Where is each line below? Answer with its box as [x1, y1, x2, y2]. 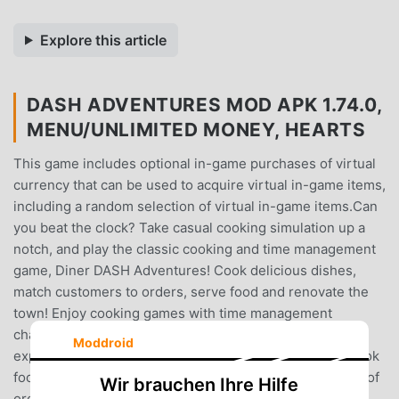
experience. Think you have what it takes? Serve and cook [13, 346, 379, 364]
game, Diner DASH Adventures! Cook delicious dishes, [13, 261, 356, 279]
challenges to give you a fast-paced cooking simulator [13, 325, 353, 343]
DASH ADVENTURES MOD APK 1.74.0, [27, 93, 383, 116]
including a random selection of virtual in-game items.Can [13, 197, 378, 215]
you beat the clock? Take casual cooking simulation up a [13, 218, 365, 236]
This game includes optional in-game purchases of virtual [13, 154, 376, 172]
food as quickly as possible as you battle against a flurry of [13, 368, 379, 386]
